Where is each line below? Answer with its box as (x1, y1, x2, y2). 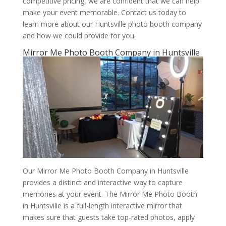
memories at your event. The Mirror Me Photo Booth (22, 189, 197, 199)
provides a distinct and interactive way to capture (22, 178, 183, 188)
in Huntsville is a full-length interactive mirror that (22, 201, 182, 211)
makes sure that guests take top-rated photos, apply (22, 212, 195, 222)
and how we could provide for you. (22, 30, 136, 40)
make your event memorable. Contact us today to (22, 7, 186, 17)
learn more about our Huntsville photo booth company (22, 19, 202, 29)
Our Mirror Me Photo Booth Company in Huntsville (22, 166, 189, 176)
